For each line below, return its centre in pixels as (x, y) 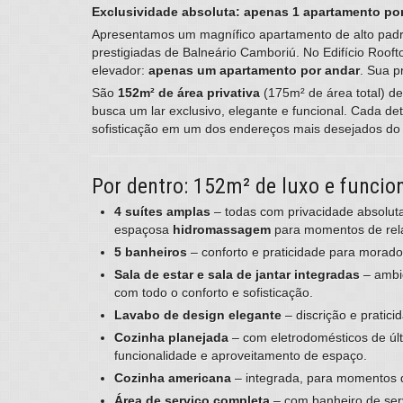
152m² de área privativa (189, 93)
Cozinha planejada (171, 338)
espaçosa (143, 230)
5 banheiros (151, 252)
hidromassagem (222, 230)
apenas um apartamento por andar (254, 71)
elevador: (120, 71)
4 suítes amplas (162, 212)
